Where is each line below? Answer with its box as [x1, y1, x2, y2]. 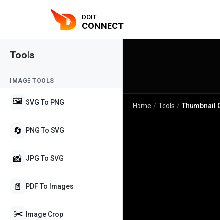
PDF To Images [26, 182, 74, 190]
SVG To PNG [26, 98, 64, 106]
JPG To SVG [26, 154, 64, 162]
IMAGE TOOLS [10, 77, 54, 84]
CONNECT [82, 20, 124, 31]
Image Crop [26, 210, 63, 218]
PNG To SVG [26, 126, 64, 134]
